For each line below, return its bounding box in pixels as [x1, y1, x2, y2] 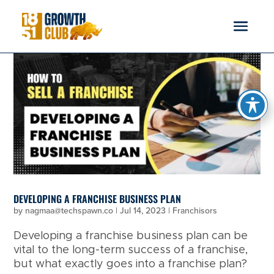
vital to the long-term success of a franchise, [13, 244, 248, 256]
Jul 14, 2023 [120, 204, 166, 217]
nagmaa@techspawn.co [25, 204, 114, 217]
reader [18, 33, 46, 44]
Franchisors [172, 204, 218, 217]
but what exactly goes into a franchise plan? [13, 258, 248, 270]
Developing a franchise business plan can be [13, 230, 248, 242]
